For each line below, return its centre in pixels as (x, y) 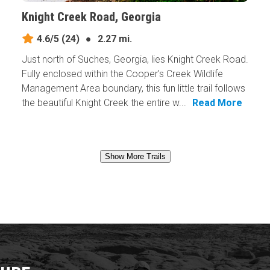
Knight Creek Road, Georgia (91, 17)
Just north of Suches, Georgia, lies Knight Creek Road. (135, 60)
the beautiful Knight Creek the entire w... (104, 103)
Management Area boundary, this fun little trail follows (133, 89)
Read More (217, 103)
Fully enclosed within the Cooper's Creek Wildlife (122, 74)
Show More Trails (135, 157)
